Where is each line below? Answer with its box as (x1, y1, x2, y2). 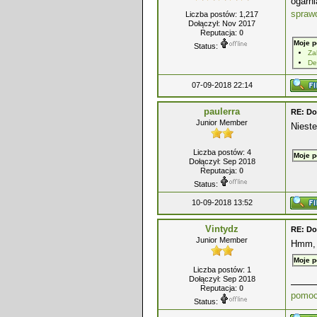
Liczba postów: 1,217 (185, 10, 258, 18)
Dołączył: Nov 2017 (188, 19, 255, 28)
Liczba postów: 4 (192, 148, 251, 156)
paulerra (204, 106, 240, 117)
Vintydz (205, 224, 238, 234)
